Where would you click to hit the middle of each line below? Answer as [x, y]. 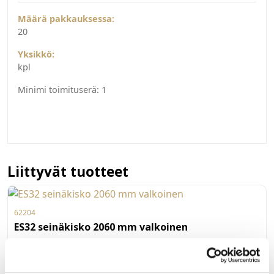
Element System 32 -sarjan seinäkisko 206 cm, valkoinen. [130, 256]
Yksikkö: [36, 54]
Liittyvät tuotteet [68, 172]
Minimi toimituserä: [58, 90]
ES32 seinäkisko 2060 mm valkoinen [101, 227]
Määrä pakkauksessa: [66, 19]
